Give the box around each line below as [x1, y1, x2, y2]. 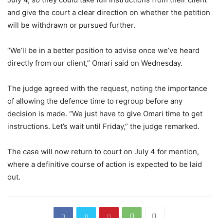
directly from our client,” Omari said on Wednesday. [7, 58, 182, 68]
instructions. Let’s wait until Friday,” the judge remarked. [7, 122, 200, 131]
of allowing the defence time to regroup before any [7, 96, 182, 106]
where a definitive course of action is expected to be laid [7, 160, 202, 169]
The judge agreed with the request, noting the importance [7, 84, 207, 93]
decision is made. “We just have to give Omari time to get [7, 109, 202, 119]
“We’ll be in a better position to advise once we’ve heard [7, 46, 200, 55]
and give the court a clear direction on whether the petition [7, 8, 210, 18]
